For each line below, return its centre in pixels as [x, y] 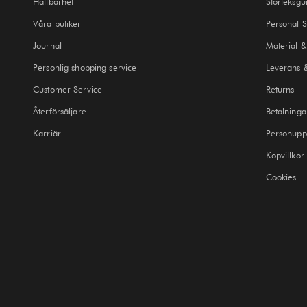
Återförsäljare [60, 111]
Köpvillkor [285, 155]
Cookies [281, 176]
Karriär [47, 133]
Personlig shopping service [85, 67]
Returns [280, 89]
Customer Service [68, 89]
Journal [47, 45]
